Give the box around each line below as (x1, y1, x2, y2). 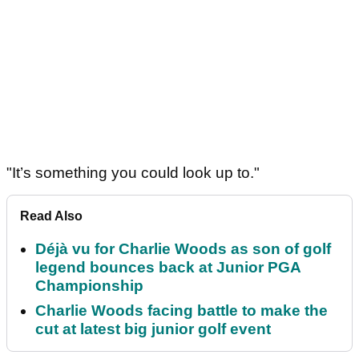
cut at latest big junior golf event (35, 320, 271, 337)
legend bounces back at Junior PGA (35, 258, 301, 276)
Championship (35, 276, 143, 294)
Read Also (20, 208, 83, 223)
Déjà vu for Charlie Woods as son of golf (35, 240, 331, 257)
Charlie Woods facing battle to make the (35, 301, 328, 319)
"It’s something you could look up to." (6, 163, 260, 181)
